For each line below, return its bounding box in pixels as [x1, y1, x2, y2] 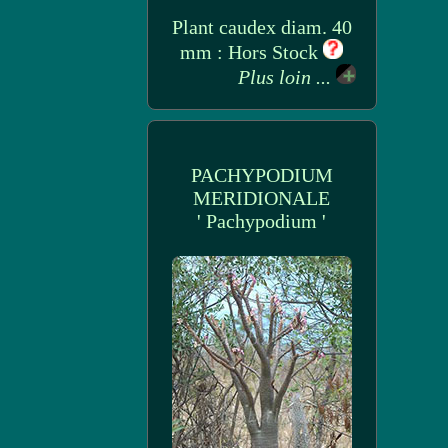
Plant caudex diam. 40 [171, 16, 352, 38]
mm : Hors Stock [180, 41, 323, 63]
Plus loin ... [237, 66, 336, 88]
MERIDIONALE [193, 187, 330, 209]
